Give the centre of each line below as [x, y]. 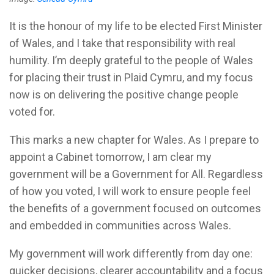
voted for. [32, 112]
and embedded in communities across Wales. [120, 226]
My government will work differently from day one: [131, 254]
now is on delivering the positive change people [124, 95]
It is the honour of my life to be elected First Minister [136, 26]
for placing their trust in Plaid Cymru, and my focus [131, 78]
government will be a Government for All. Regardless [136, 174]
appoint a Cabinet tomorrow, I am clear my [110, 157]
